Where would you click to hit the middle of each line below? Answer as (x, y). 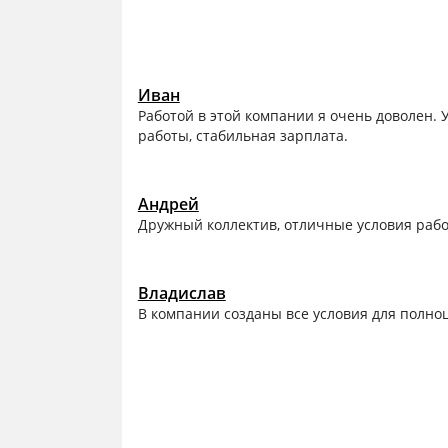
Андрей (168, 204)
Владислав (181, 293)
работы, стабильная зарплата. (242, 136)
